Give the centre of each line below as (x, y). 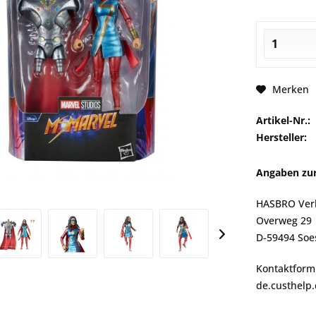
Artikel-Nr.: (283, 120)
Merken (290, 89)
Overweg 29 (284, 220)
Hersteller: (281, 137)
